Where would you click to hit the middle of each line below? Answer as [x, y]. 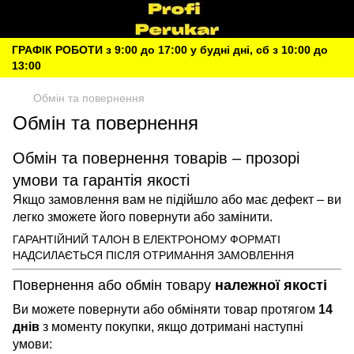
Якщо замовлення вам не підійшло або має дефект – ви [177, 200]
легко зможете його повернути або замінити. [143, 217]
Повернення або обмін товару [114, 285]
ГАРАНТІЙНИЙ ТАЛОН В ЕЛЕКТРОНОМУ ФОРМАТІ [147, 239]
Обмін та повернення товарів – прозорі [156, 158]
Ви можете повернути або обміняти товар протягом [166, 309]
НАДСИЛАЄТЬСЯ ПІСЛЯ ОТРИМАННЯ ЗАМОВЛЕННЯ [155, 255]
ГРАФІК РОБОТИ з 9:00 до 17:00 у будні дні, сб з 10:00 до [170, 50]
